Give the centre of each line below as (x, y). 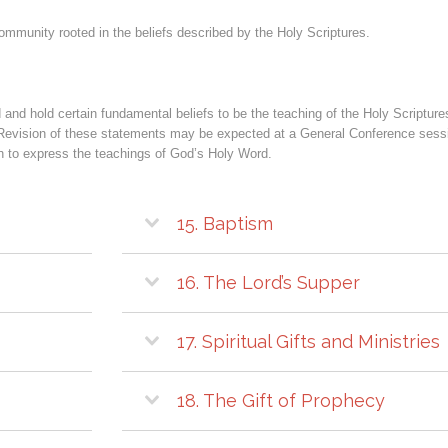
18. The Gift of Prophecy (281, 400)
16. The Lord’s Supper (268, 282)
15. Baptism (225, 223)
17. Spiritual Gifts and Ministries (308, 341)
